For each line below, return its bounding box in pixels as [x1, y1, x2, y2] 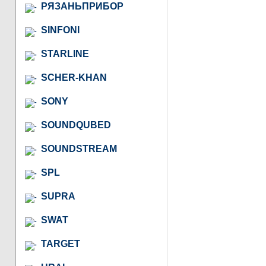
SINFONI [41, 24, 80, 35]
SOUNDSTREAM [41, 143, 117, 154]
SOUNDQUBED [41, 119, 111, 130]
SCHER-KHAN [41, 72, 107, 83]
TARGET [41, 238, 80, 249]
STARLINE [41, 48, 89, 59]
